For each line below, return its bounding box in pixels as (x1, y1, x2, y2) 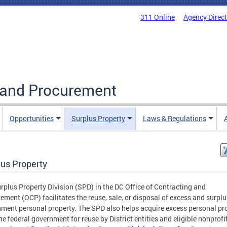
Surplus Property (71, 113, 125, 123)
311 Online (140, 12, 175, 22)
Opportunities (9, 113, 54, 123)
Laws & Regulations (142, 113, 206, 123)
